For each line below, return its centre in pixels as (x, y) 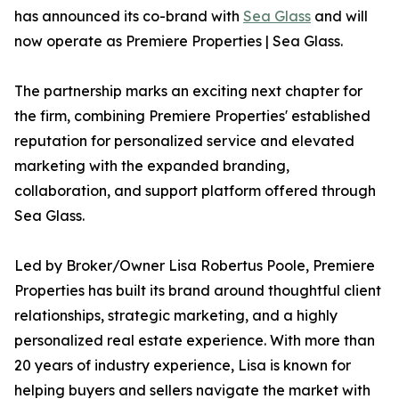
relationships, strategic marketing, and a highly (176, 316)
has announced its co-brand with (129, 16)
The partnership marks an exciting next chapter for (188, 91)
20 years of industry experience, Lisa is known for (183, 366)
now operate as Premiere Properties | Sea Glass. (179, 41)
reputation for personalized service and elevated (184, 141)
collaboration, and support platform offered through (195, 191)
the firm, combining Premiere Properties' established (192, 116)
